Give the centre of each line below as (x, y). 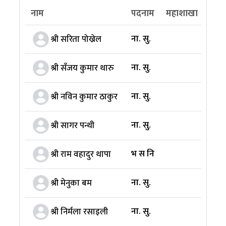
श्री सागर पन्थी (72, 125)
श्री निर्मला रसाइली (79, 212)
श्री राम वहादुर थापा (81, 154)
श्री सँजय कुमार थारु (82, 68)
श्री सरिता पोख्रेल (76, 39)
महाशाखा (182, 14)
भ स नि (143, 154)
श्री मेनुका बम (71, 183)
